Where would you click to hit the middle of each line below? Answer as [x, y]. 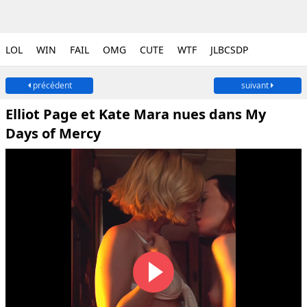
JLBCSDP [229, 50]
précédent [51, 85]
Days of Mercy [53, 133]
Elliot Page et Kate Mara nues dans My [136, 114]
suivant [256, 85]
